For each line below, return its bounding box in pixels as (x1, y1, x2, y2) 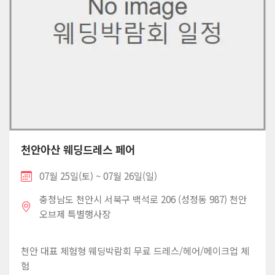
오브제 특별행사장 (39, 207, 111, 221)
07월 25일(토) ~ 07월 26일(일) (39, 169, 158, 183)
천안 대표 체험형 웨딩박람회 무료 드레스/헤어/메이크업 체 (21, 244, 250, 258)
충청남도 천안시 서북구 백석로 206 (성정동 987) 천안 (39, 192, 247, 206)
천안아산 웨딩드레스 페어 (21, 142, 136, 158)
